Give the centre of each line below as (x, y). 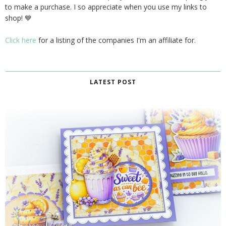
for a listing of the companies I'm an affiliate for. (116, 40)
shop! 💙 (18, 18)
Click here (21, 40)
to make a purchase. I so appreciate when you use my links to (106, 7)
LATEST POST (113, 82)
